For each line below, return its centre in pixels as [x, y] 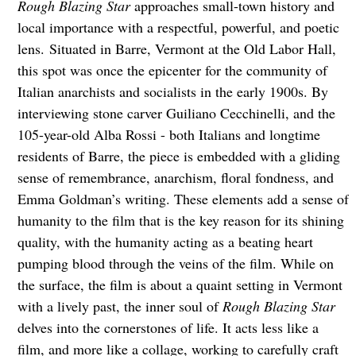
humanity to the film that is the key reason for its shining [180, 221]
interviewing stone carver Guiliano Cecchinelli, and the [176, 113]
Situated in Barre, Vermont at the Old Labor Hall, [192, 49]
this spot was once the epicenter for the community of [172, 70]
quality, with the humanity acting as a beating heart [165, 242]
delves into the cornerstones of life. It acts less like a [168, 328]
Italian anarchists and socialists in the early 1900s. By [172, 92]
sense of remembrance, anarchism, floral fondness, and [175, 178]
